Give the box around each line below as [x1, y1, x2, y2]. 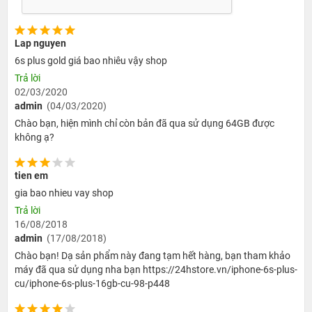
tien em [15, 169, 48, 181]
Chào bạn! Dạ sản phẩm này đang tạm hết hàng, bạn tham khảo [15, 249, 290, 261]
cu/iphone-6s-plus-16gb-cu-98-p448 [15, 277, 170, 289]
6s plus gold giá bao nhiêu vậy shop [15, 54, 167, 66]
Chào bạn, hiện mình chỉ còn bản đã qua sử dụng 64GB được [15, 117, 274, 129]
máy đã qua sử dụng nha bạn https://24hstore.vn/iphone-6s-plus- [15, 263, 297, 275]
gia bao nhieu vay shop [15, 187, 114, 198]
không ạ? [15, 131, 54, 143]
